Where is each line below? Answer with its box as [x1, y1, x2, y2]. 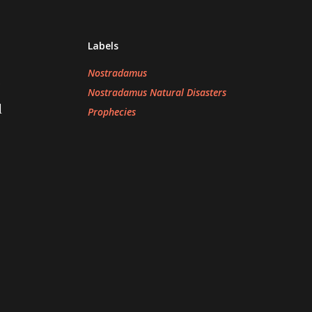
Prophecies [88, 105, 136, 118]
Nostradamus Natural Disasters [88, 86, 226, 99]
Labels [88, 39, 118, 52]
